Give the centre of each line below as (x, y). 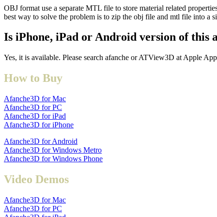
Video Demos (36, 179)
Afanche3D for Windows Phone (53, 159)
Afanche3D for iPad (35, 116)
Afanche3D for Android (41, 141)
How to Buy (33, 78)
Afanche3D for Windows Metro (53, 150)
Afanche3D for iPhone (39, 125)
